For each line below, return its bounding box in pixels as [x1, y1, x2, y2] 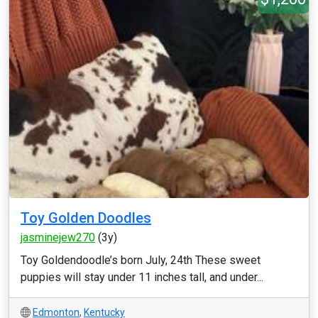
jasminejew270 [21, 231, 95, 244]
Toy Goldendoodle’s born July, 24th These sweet [21, 253, 261, 267]
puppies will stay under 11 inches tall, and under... [21, 270, 263, 284]
